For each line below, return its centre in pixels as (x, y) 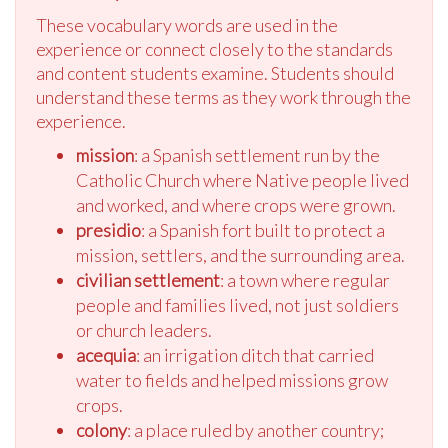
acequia (106, 355)
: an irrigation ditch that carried (255, 355)
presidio (108, 230)
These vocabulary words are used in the (187, 25)
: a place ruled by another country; (255, 430)
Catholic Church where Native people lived (242, 180)
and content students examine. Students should (215, 73)
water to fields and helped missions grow (232, 380)
